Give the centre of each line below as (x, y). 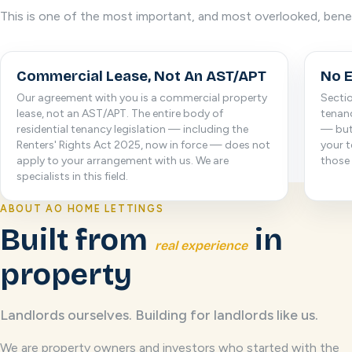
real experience (201, 246)
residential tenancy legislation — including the (132, 129)
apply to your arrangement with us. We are (123, 161)
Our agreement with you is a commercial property (142, 98)
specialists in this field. (72, 176)
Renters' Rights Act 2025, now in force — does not (143, 145)
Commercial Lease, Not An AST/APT (141, 76)
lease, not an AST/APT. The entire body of (120, 114)
